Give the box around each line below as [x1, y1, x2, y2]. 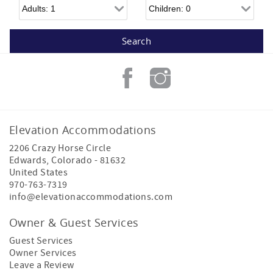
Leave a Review [9, 259, 74, 272]
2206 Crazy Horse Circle [9, 142, 112, 155]
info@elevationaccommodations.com [9, 191, 173, 204]
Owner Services [9, 247, 77, 260]
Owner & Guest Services [9, 215, 139, 230]
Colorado [51, 154, 93, 167]
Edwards [9, 154, 47, 167]
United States [9, 166, 68, 179]
